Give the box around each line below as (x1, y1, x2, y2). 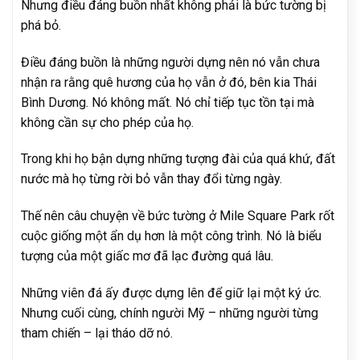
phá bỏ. (21, 17, 61, 33)
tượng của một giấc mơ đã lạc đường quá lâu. (21, 248, 273, 264)
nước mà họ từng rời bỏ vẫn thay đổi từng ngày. (21, 171, 282, 187)
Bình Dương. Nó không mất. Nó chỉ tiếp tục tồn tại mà (21, 94, 314, 110)
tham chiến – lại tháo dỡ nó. (21, 325, 173, 341)
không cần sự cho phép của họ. (21, 114, 194, 130)
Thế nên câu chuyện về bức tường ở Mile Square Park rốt (21, 208, 334, 224)
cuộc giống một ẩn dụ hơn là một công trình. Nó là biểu (21, 228, 321, 244)
